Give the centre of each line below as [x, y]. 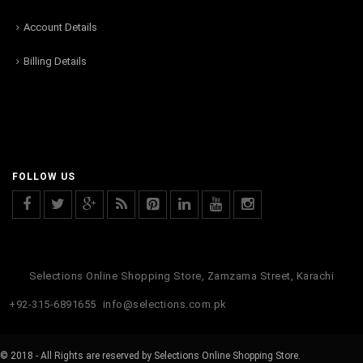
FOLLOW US [44, 176]
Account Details [60, 27]
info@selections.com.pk [164, 304]
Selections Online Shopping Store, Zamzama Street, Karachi [181, 275]
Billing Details [55, 61]
